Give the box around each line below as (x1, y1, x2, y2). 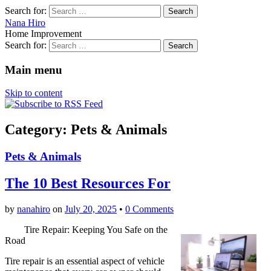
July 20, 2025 (65, 204, 117, 215)
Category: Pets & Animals (5, 122, 167, 138)
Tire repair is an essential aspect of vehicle (5, 256, 165, 267)
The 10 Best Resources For (5, 175, 171, 192)
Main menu (5, 63, 62, 76)
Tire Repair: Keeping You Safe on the (24, 224, 168, 235)
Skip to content (5, 88, 62, 99)
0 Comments (125, 204, 174, 215)
